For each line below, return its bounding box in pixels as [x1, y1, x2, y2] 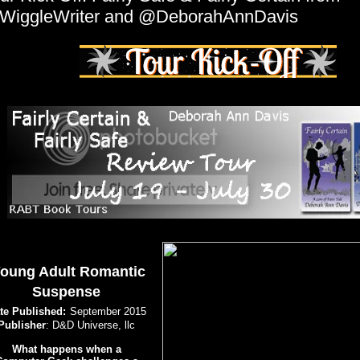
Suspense [32, 284, 101, 301]
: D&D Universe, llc [46, 319, 136, 332]
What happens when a [11, 343, 121, 356]
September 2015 [69, 305, 146, 318]
